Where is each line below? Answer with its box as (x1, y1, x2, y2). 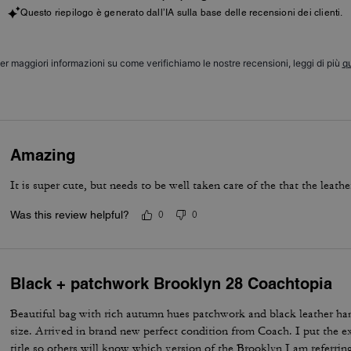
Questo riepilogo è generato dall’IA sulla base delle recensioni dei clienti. (20, 7, 343, 18)
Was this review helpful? (10, 208, 130, 221)
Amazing (10, 146, 76, 165)
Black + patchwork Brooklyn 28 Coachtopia (10, 274, 333, 293)
